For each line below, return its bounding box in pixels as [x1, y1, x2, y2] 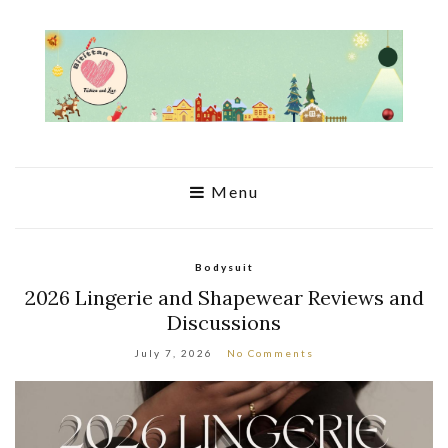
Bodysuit [194, 260, 254, 273]
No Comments [227, 346, 314, 359]
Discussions [167, 309, 281, 335]
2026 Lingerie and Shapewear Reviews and [24, 284, 424, 310]
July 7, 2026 [134, 346, 213, 359]
